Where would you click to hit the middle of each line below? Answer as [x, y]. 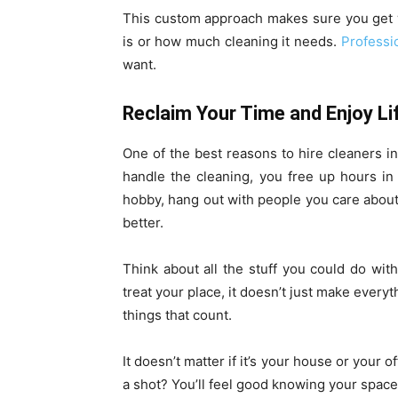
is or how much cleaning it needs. [232, 41]
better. [143, 223]
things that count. [177, 315]
